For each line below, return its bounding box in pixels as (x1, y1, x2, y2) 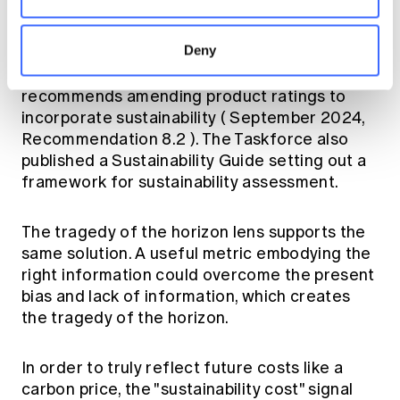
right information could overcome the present (21, 265, 375, 286)
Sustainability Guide (112, 151, 269, 171)
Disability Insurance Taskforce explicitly (21, 65, 325, 86)
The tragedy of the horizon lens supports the (21, 222, 366, 243)
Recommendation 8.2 (21, 129, 190, 150)
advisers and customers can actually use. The (21, 44, 368, 64)
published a (21, 151, 112, 171)
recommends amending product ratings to (21, 87, 346, 107)
